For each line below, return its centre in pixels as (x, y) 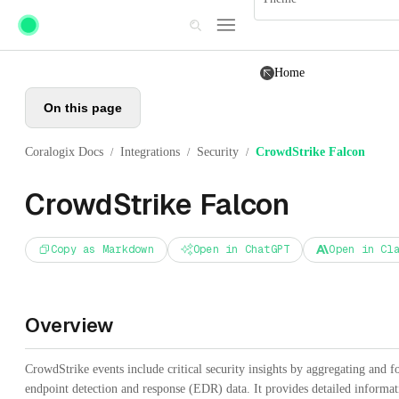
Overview (69, 325)
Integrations (150, 152)
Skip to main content (65, 15)
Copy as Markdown (102, 249)
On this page (83, 108)
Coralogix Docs (64, 152)
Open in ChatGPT (241, 249)
